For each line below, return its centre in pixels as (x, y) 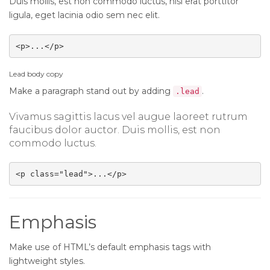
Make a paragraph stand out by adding (91, 91)
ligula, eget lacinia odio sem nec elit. (84, 15)
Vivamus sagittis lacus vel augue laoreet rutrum (128, 117)
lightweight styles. (47, 261)
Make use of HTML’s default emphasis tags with (110, 247)
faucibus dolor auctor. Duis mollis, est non (115, 130)
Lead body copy (36, 74)
